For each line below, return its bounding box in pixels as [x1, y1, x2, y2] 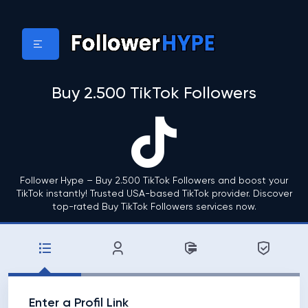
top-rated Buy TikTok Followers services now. [52, 202, 256, 212]
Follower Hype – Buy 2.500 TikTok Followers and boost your [20, 176, 288, 186]
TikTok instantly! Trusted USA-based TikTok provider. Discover [16, 189, 292, 199]
